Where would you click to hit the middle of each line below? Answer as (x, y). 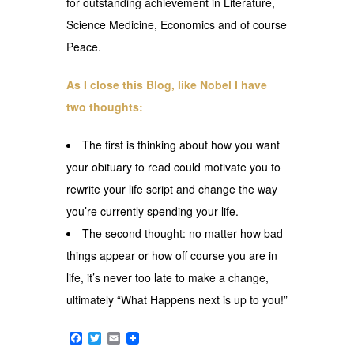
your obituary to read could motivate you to (173, 166)
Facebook (110, 337)
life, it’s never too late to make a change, (168, 277)
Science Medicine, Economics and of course (177, 24)
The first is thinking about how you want (181, 144)
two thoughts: (105, 106)
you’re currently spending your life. (153, 211)
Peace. (84, 46)
